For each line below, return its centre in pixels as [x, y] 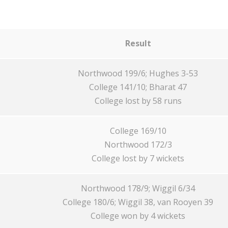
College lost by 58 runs [138, 101]
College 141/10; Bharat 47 [138, 87]
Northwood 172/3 [138, 145]
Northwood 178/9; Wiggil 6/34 [138, 188]
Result [138, 43]
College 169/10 [138, 131]
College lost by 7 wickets [138, 158]
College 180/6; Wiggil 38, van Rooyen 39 [138, 202]
